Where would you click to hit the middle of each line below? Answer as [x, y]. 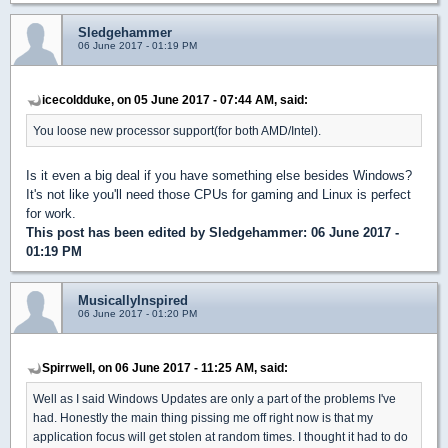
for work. [51, 213]
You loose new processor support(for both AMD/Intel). [177, 130]
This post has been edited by [117, 232]
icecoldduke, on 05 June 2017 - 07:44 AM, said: [175, 99]
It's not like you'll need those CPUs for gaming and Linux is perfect [218, 194]
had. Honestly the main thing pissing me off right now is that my [203, 417]
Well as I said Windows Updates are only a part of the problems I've [214, 398]
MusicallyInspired [133, 300]
